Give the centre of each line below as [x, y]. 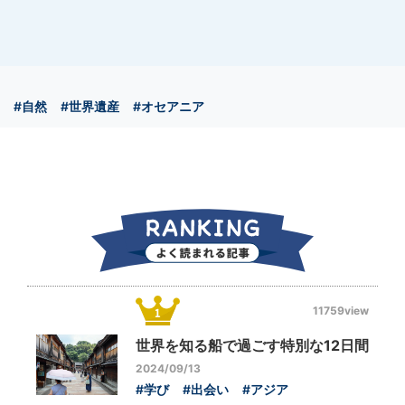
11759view [341, 310]
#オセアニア [169, 107]
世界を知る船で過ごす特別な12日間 [252, 346]
